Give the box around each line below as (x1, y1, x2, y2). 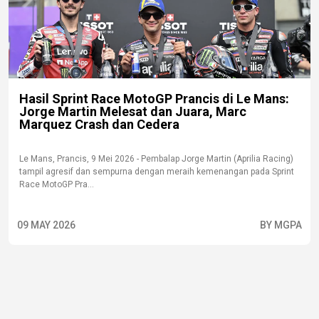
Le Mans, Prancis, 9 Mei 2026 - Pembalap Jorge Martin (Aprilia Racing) (19, 154, 293, 164)
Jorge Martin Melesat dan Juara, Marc (19, 104, 246, 119)
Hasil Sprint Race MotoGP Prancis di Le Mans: (19, 91, 289, 106)
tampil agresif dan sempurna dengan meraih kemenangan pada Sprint (19, 167, 294, 177)
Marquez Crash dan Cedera (19, 117, 179, 132)
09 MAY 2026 (17, 219, 75, 231)
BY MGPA (260, 219, 302, 231)
